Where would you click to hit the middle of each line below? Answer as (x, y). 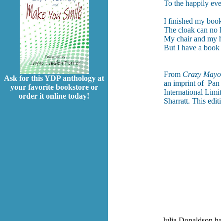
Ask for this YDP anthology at (54, 78)
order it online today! (54, 96)
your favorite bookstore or (54, 87)
